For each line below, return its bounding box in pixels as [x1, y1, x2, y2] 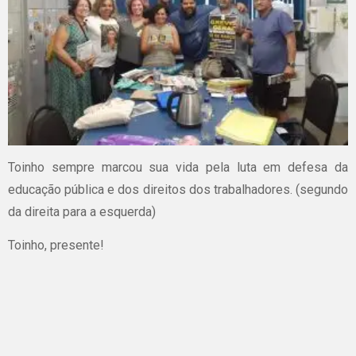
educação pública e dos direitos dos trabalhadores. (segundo [8, 181, 348, 197]
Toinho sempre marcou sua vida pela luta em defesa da [8, 159, 348, 175]
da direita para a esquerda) [8, 203, 156, 219]
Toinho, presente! [8, 237, 104, 253]
